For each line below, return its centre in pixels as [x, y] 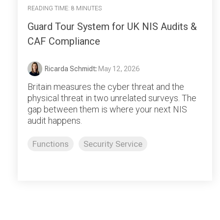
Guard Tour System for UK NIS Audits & [112, 26]
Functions [51, 144]
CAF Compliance [64, 41]
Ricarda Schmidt [70, 69]
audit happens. [55, 120]
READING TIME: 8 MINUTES [65, 9]
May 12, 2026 [119, 69]
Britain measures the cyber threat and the [106, 86]
